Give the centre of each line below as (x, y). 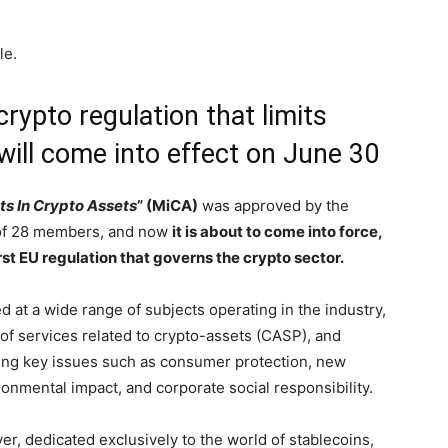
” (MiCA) (167, 205)
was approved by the (273, 205)
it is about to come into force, (277, 231)
